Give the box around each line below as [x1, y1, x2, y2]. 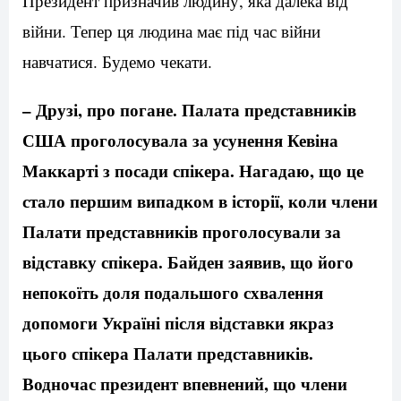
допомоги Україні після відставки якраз [22, 311, 334, 336]
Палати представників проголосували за [22, 219, 341, 244]
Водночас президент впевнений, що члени [22, 371, 347, 397]
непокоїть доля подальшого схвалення [22, 280, 323, 305]
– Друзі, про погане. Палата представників [22, 98, 356, 123]
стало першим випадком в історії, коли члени [22, 189, 378, 214]
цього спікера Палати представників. [22, 341, 313, 366]
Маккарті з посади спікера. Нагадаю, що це [22, 158, 363, 183]
